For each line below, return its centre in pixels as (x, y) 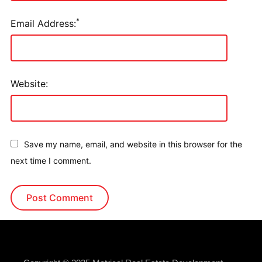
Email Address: (43, 23)
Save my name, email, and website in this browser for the (133, 144)
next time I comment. (51, 161)
